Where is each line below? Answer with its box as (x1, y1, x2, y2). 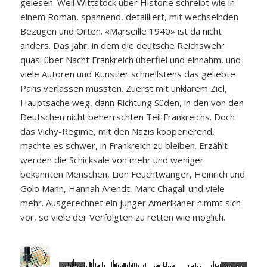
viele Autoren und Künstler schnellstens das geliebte (20, 67, 235, 80)
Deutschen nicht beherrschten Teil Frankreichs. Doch (20, 110, 235, 123)
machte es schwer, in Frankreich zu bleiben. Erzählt (20, 139, 228, 151)
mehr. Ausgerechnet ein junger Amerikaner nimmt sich (20, 196, 241, 209)
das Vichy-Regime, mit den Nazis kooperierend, (20, 125, 215, 137)
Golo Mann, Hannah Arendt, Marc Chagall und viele (20, 182, 225, 194)
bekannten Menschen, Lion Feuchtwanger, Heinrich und (20, 167, 245, 180)
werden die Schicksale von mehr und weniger (20, 153, 204, 166)
